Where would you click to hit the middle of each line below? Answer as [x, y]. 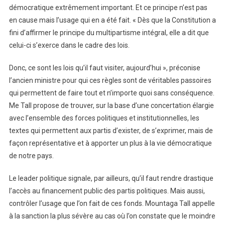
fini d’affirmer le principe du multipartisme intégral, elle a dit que [109, 32]
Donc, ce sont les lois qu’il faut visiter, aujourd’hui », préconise [104, 68]
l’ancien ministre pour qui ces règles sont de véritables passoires [110, 80]
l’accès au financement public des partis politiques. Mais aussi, [107, 191]
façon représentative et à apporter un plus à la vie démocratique [110, 143]
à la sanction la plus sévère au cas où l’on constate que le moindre [112, 216]
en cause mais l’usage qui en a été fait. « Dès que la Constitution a [112, 20]
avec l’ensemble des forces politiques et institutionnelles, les [104, 118]
